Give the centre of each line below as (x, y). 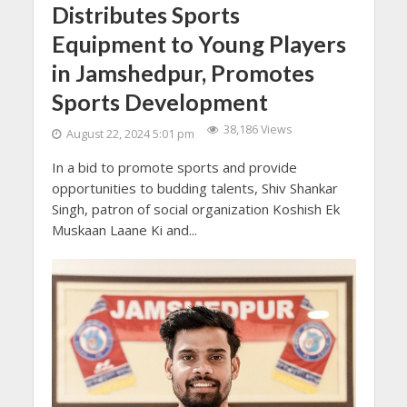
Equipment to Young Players (199, 43)
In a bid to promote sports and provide (174, 167)
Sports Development (159, 101)
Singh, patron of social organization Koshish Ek (195, 208)
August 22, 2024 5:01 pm (130, 134)
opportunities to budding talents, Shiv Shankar (194, 188)
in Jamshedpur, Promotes (183, 72)
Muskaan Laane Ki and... (124, 229)
